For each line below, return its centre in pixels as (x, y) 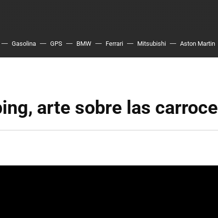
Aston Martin (198, 44)
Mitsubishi (152, 44)
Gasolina (24, 44)
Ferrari (114, 44)
